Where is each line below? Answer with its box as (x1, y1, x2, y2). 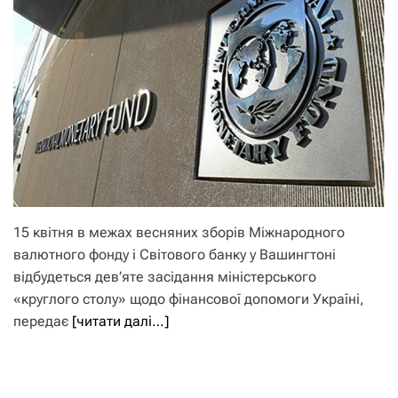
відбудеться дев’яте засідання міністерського (13, 268, 316, 286)
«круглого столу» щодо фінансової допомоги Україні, (13, 291, 364, 308)
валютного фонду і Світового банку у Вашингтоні (13, 246, 336, 264)
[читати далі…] (72, 313, 169, 330)
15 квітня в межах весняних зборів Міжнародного (13, 224, 345, 242)
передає (13, 313, 72, 330)
